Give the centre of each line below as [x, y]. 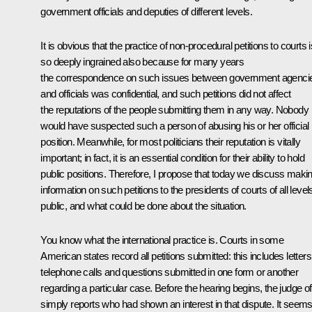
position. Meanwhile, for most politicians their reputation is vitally [170, 141]
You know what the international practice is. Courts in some [162, 240]
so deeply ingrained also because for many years [142, 61]
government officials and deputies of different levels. [146, 11]
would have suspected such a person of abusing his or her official [175, 125]
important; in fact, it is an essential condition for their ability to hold [172, 157]
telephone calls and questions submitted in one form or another [170, 272]
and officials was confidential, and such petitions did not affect [166, 93]
